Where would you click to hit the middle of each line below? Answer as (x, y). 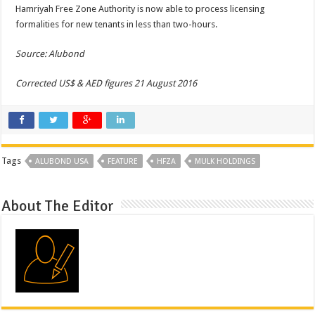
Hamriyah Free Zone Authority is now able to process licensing (141, 8)
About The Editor (58, 205)
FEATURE (123, 161)
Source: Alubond (50, 53)
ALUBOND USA (62, 161)
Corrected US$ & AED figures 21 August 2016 (107, 83)
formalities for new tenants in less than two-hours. (117, 24)
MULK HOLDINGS (225, 161)
